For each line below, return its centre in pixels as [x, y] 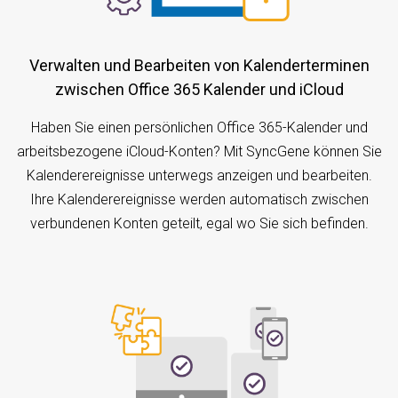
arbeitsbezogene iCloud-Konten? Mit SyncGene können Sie [199, 151]
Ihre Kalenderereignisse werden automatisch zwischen [199, 199]
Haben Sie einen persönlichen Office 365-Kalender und [199, 127]
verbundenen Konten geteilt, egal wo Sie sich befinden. [199, 223]
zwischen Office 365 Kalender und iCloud [199, 89]
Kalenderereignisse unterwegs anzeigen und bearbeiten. [199, 175]
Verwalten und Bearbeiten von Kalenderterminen [34, 65]
